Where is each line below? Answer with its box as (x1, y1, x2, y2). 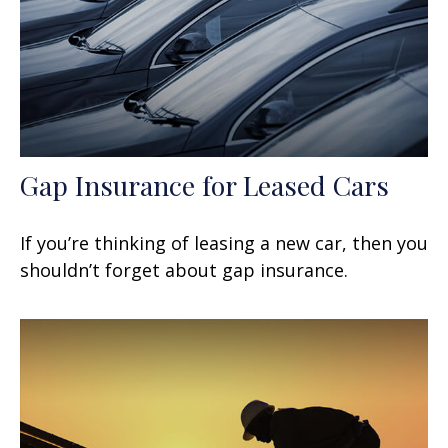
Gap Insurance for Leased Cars (20, 166, 389, 203)
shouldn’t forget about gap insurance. (20, 257, 348, 282)
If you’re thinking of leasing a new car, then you (20, 230, 428, 255)
